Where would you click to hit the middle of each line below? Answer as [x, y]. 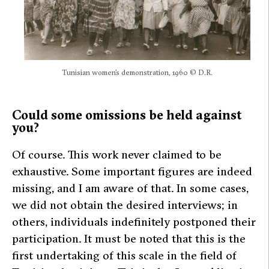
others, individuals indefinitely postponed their [134, 221]
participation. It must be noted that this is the [129, 238]
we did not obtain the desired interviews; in [125, 204]
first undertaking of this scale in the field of [124, 255]
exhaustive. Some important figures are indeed [132, 171]
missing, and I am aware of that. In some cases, [130, 188]
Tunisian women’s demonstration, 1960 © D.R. [137, 73]
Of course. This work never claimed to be [117, 154]
